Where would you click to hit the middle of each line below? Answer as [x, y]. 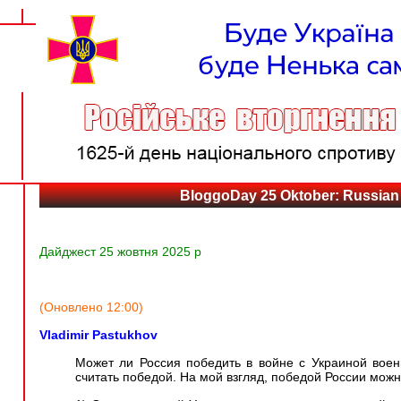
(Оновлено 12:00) [93, 307]
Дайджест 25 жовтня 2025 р [120, 252]
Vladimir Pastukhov [98, 335]
